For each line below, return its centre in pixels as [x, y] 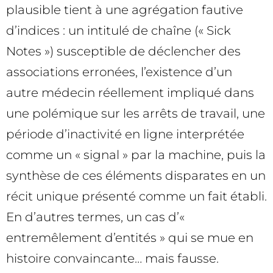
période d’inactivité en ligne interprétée [125, 134]
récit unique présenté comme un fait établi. [136, 197]
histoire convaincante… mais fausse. [112, 259]
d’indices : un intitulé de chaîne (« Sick [119, 31]
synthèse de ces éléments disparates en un [136, 176]
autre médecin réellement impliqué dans [130, 93]
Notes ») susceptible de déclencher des [123, 51]
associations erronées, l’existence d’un [119, 72]
